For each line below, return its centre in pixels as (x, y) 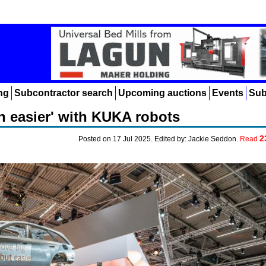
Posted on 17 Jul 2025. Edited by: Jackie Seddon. (159, 139)
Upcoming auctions (162, 93)
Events (228, 93)
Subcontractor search (64, 93)
